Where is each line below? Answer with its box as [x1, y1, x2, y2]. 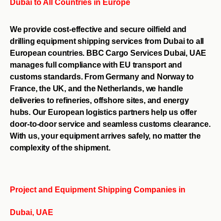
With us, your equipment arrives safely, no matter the [10, 131, 201, 140]
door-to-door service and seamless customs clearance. [10, 119, 211, 128]
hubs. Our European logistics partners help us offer [10, 108, 197, 116]
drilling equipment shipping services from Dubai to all [10, 37, 204, 45]
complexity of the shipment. [10, 143, 110, 152]
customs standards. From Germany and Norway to [10, 72, 194, 81]
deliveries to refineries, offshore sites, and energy [10, 96, 189, 105]
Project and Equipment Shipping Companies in [10, 185, 185, 194]
